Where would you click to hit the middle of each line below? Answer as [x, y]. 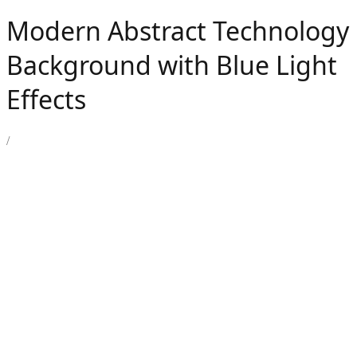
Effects [46, 100]
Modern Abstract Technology [178, 31]
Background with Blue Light [172, 65]
